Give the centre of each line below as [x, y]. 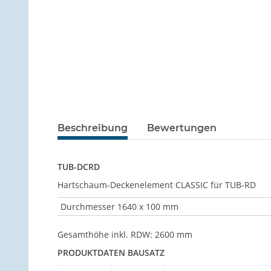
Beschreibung [93, 128]
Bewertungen [182, 128]
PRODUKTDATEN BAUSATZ [111, 252]
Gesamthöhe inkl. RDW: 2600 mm [125, 234]
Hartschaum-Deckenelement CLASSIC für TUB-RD [157, 184]
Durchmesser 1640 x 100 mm [119, 206]
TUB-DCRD [79, 166]
